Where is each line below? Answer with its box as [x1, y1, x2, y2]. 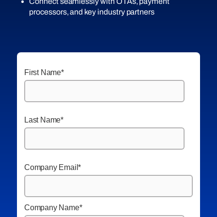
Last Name [24, 115, 61, 124]
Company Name [24, 203, 79, 212]
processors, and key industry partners [29, 7, 155, 16]
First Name [24, 68, 61, 77]
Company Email [24, 163, 78, 171]
